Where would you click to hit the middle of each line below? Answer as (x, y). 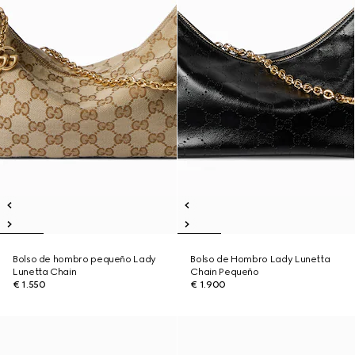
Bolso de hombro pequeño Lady (84, 259)
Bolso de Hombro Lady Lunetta (260, 259)
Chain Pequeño (225, 272)
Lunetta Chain (45, 272)
